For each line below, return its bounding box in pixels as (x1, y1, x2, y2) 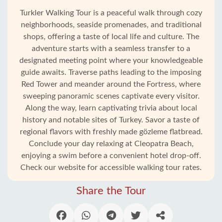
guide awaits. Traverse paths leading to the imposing (21, 68, 201, 76)
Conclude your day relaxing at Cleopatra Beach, (28, 140, 194, 148)
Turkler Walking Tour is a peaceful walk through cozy (20, 9, 202, 17)
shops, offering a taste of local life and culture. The (23, 33, 199, 41)
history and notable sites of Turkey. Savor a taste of (22, 116, 200, 124)
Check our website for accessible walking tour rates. (20, 164, 202, 171)
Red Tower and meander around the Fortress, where (21, 80, 201, 88)
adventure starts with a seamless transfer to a (32, 45, 190, 53)
